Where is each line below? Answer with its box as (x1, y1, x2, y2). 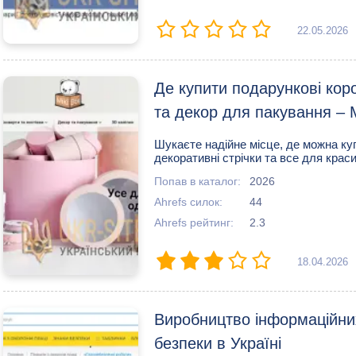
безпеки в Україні (154, 335, 281, 352)
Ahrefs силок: (154, 195, 222, 209)
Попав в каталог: (154, 175, 241, 188)
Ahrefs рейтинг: (154, 216, 234, 230)
